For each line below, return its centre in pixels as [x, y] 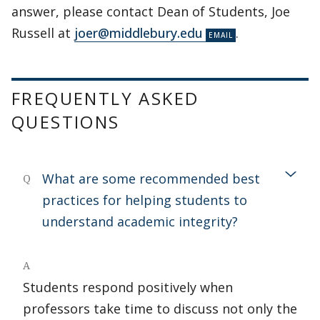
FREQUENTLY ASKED [105, 98]
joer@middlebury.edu [139, 33]
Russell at [43, 33]
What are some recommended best [151, 179]
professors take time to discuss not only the [160, 309]
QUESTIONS [66, 122]
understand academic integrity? [140, 221]
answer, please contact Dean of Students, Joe [151, 11]
